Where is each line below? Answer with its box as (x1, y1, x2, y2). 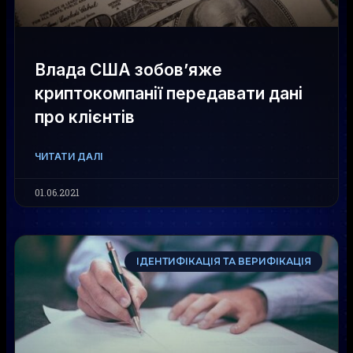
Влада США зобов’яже (35, 60, 222, 80)
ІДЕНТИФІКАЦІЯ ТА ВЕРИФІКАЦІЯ (136, 255, 311, 268)
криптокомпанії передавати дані (35, 84, 303, 103)
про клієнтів (35, 107, 135, 127)
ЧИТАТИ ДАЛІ (35, 150, 102, 162)
